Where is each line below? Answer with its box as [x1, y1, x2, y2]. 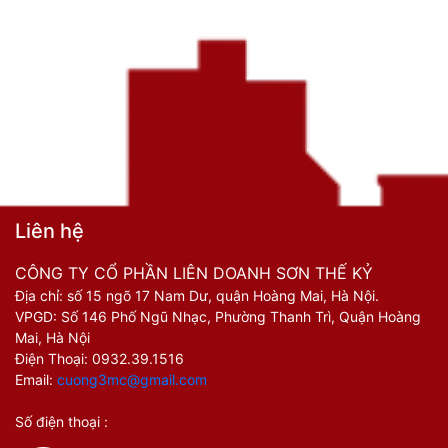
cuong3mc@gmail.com [57, 371, 207, 389]
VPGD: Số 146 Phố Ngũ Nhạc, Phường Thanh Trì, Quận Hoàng [15, 308, 421, 326]
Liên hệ [15, 219, 84, 244]
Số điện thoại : [15, 413, 108, 431]
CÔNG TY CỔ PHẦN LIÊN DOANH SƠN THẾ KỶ [15, 263, 373, 284]
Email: [15, 371, 57, 389]
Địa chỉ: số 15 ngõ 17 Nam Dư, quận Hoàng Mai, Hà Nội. [15, 287, 379, 305]
